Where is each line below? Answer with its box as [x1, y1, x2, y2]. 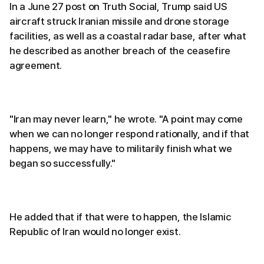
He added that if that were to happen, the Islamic [9, 210, 232, 223]
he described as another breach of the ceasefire [9, 44, 230, 57]
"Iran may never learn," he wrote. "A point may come [9, 113, 243, 125]
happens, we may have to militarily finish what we [9, 142, 232, 154]
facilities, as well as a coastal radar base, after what [9, 29, 246, 42]
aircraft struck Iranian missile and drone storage [9, 15, 229, 27]
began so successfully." [9, 157, 116, 169]
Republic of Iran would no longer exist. [9, 225, 181, 237]
